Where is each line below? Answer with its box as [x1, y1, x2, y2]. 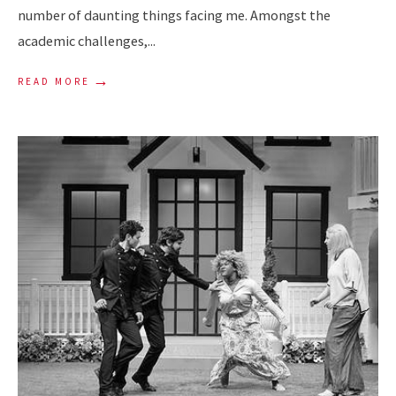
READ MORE [18, 75, 90, 88]
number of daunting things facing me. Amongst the [18, 6, 331, 25]
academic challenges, [18, 32, 148, 50]
